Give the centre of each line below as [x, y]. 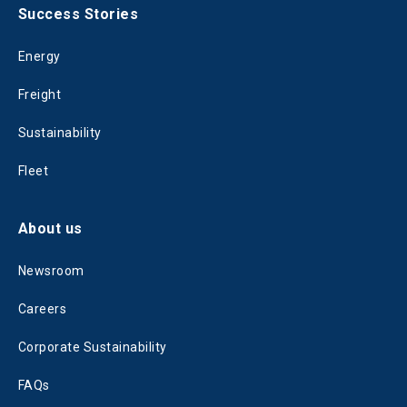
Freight [40, 95]
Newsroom [51, 271]
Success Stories [79, 15]
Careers [43, 309]
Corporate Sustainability [93, 347]
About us [50, 229]
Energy [40, 57]
